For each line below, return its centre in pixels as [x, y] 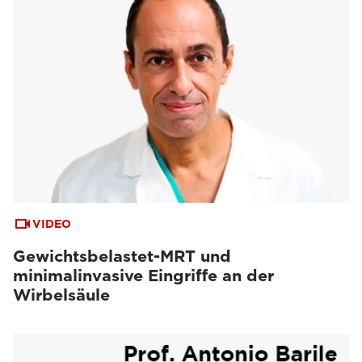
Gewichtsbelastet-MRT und [122, 256]
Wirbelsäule [61, 295]
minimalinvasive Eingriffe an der [143, 276]
